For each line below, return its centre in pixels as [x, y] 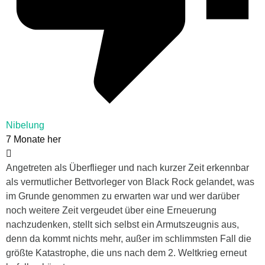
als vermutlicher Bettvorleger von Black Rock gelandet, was [130, 182]
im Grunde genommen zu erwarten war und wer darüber [123, 196]
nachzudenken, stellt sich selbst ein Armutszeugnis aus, [122, 224]
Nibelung [25, 125]
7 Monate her [33, 139]
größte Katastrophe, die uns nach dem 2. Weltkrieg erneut [126, 253]
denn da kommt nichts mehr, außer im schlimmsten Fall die [129, 238]
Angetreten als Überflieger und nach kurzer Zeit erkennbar [127, 167]
